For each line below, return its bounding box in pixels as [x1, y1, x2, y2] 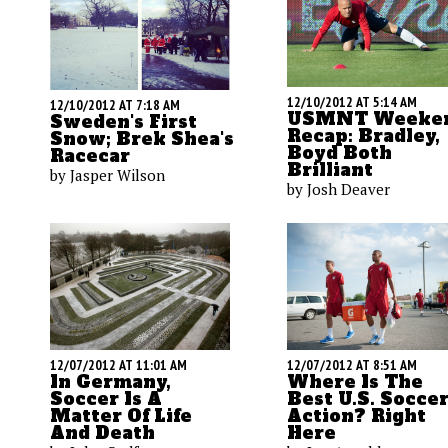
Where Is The [287, 369, 423, 394]
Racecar [50, 143, 130, 168]
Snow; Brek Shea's [50, 126, 234, 151]
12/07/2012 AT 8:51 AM [287, 355, 417, 374]
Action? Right [287, 403, 426, 428]
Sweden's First [50, 109, 197, 134]
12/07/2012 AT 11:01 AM [50, 355, 187, 374]
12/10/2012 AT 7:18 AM [50, 95, 180, 114]
